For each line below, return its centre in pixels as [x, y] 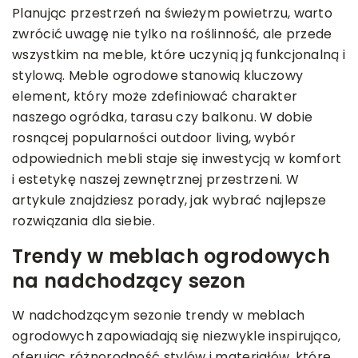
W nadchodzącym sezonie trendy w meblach [159, 315]
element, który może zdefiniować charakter [155, 96]
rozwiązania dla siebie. [84, 221]
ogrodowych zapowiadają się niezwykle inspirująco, [177, 336]
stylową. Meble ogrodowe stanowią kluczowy [158, 75]
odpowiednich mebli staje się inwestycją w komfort [177, 158]
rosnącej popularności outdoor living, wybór [154, 137]
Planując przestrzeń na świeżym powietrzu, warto [173, 13]
